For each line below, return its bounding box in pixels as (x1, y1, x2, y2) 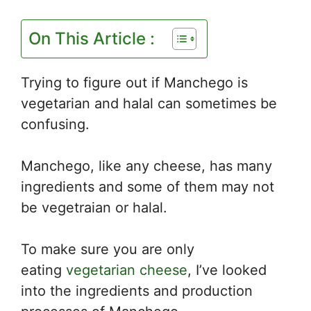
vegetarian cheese (66, 261, 187, 278)
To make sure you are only (21, 240, 194, 258)
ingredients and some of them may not (21, 178, 274, 195)
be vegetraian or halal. (21, 199, 167, 216)
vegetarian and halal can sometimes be (21, 94, 277, 112)
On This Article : (28, 28, 155, 49)
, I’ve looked (187, 261, 267, 278)
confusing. (21, 115, 90, 133)
